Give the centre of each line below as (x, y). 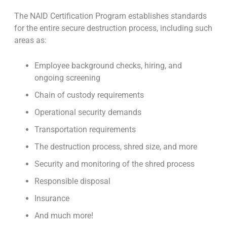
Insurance (52, 199)
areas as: (30, 41)
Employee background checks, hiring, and (108, 66)
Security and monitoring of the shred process (115, 164)
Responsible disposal (72, 181)
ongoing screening (67, 78)
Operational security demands (88, 112)
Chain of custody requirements (89, 95)
